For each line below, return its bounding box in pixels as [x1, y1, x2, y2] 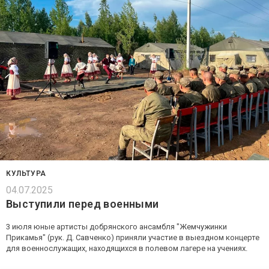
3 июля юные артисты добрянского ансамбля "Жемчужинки [6, 222, 227, 232]
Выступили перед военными [6, 198, 159, 211]
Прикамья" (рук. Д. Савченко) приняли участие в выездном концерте [6, 233, 259, 243]
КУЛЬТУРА [6, 169, 46, 178]
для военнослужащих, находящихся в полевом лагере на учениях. [6, 244, 247, 253]
